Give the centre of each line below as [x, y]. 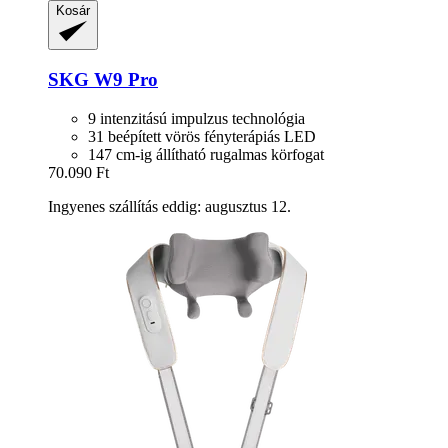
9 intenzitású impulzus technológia [196, 118]
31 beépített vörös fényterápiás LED [202, 136]
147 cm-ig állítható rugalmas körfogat [206, 154]
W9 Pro [123, 79]
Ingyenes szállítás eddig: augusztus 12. [169, 206]
